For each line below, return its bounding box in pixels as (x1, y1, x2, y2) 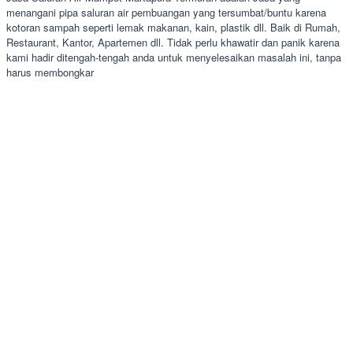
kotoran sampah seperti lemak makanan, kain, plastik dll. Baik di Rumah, (6, 19, 340, 35)
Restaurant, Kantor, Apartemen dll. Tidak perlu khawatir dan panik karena (6, 34, 340, 50)
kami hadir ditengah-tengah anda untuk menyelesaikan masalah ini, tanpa (6, 49, 341, 65)
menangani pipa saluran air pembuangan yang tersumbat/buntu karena (6, 4, 326, 20)
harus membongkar (6, 64, 94, 80)
